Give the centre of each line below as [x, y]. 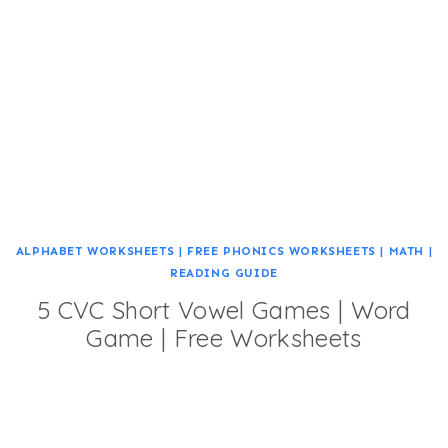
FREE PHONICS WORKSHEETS [281, 251]
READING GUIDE [224, 273]
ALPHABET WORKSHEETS [95, 251]
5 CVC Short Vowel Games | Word [224, 310]
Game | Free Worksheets [224, 338]
